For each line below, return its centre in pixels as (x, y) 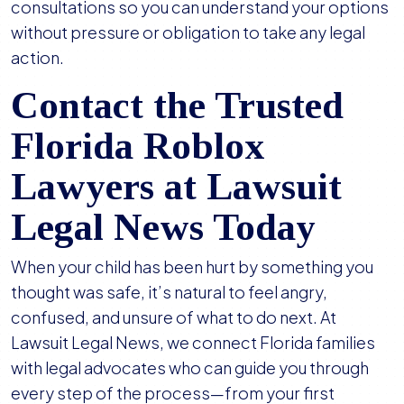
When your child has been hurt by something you (192, 267)
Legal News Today (163, 227)
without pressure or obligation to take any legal (188, 32)
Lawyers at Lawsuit (176, 187)
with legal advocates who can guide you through (190, 368)
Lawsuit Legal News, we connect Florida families (193, 343)
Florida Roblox (138, 146)
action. (37, 58)
